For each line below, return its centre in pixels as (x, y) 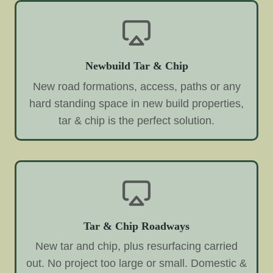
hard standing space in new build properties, (136, 103)
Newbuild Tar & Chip (136, 66)
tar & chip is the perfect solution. (136, 120)
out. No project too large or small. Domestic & (136, 264)
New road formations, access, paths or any (136, 86)
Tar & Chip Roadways (136, 226)
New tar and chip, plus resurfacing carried (136, 246)
